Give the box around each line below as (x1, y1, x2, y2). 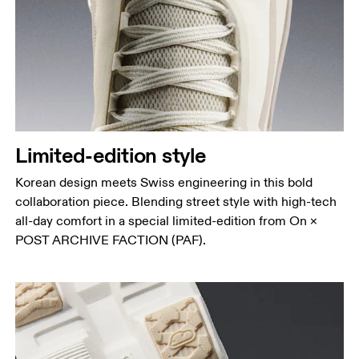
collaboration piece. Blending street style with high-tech (15, 194, 337, 210)
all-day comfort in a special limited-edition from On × (15, 213, 318, 229)
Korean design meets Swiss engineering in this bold (15, 175, 313, 191)
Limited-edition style (15, 142, 206, 168)
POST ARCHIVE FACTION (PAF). (15, 232, 207, 248)
